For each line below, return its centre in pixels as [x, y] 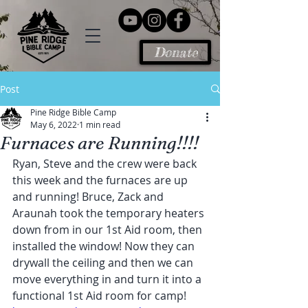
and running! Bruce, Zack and [89, 197]
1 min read [100, 124]
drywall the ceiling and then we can [104, 263]
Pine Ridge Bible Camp [73, 112]
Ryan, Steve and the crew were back [106, 164]
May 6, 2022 [54, 124]
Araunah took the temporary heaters [110, 213]
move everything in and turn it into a [108, 279]
